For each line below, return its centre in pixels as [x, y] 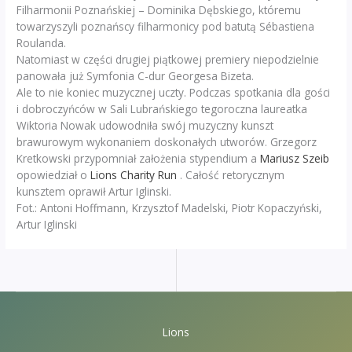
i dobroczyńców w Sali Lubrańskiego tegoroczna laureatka [162, 109]
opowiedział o [54, 175]
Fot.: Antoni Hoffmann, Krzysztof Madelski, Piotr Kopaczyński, [170, 208]
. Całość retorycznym [231, 175]
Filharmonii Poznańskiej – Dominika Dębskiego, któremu [159, 10]
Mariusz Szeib [295, 159]
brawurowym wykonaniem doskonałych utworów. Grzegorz [167, 142]
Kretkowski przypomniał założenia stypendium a [139, 159]
